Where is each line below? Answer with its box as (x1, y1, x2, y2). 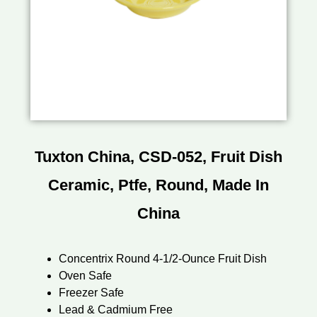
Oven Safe (58, 269, 112, 282)
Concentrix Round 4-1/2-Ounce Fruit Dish (58, 252, 267, 265)
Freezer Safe (58, 286, 124, 299)
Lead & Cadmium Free (58, 303, 173, 316)
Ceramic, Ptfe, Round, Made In (48, 175, 269, 194)
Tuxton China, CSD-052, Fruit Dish (35, 147, 282, 166)
